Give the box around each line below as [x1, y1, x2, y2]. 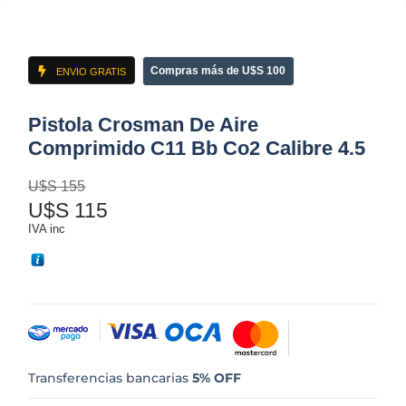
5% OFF [192, 369, 242, 386]
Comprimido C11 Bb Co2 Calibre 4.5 [28, 136, 366, 159]
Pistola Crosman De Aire [28, 112, 259, 136]
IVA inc [28, 221, 66, 236]
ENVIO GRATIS [55, 65, 126, 77]
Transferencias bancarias [28, 369, 193, 386]
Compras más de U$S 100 [150, 63, 285, 77]
